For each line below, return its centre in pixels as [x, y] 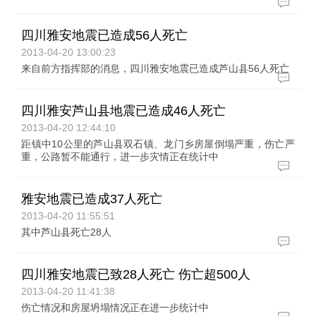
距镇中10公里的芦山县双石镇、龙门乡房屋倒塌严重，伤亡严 [158, 144]
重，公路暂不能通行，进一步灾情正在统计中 [120, 157]
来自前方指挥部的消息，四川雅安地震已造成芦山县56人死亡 [156, 68]
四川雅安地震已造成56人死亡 [105, 35]
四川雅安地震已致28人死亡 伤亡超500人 [136, 274]
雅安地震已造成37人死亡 [92, 199]
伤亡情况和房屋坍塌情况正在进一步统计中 [115, 308]
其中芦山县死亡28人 [67, 232]
